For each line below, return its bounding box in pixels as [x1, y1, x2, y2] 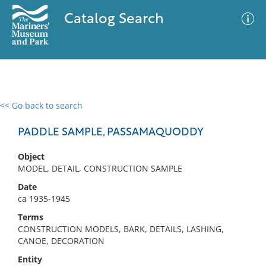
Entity [18, 254, 42, 265]
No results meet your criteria [74, 173, 188, 184]
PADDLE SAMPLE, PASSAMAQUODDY [18, 127, 204, 138]
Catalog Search [64, 12, 164, 27]
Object [18, 151, 45, 162]
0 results [9, 107, 43, 118]
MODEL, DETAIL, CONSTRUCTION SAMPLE [18, 163, 182, 174]
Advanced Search [141, 110, 210, 122]
